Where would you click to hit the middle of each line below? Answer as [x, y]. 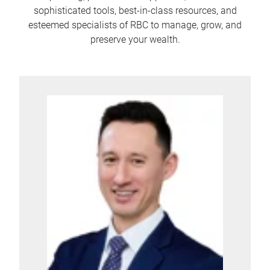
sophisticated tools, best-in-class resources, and [135, 11]
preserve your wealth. [135, 39]
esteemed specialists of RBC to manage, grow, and [135, 25]
